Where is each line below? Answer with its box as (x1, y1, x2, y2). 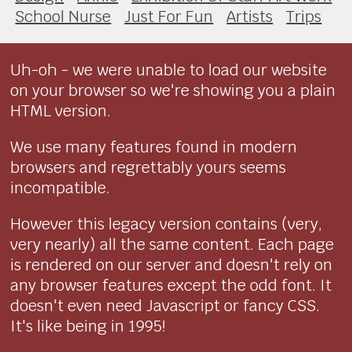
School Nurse (15, 5, 112, 27)
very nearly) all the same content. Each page (10, 233, 335, 255)
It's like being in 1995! (10, 315, 167, 336)
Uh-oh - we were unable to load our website (10, 59, 328, 80)
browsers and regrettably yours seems (10, 156, 287, 178)
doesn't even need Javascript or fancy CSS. (10, 295, 321, 316)
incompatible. (10, 177, 111, 198)
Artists (226, 5, 273, 27)
